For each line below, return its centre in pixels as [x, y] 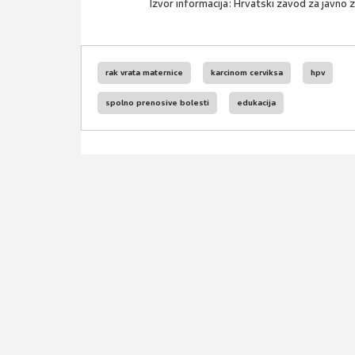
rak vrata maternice [144, 72]
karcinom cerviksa [247, 72]
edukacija [256, 102]
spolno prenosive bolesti [157, 102]
